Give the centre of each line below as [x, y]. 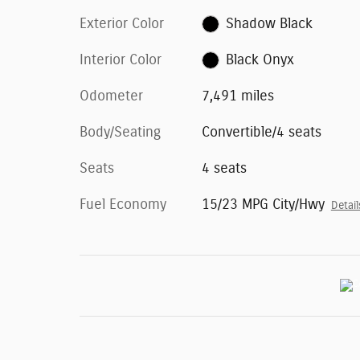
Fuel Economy [123, 205]
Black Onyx [260, 60]
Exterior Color [122, 24]
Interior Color [121, 60]
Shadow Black [270, 24]
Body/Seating [120, 132]
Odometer [111, 96]
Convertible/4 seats [261, 132]
